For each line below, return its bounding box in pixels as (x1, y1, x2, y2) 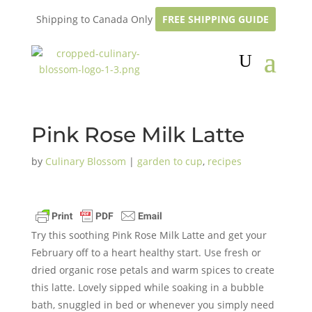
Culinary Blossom (45, 155, 126, 168)
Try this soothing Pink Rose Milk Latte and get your (31, 228, 267, 242)
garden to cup (136, 155, 203, 168)
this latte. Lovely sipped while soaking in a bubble (31, 281, 264, 294)
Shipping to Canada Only (36, 13, 155, 26)
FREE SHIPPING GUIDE (162, 13, 269, 26)
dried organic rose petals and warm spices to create (31, 263, 274, 276)
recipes (207, 155, 242, 168)
